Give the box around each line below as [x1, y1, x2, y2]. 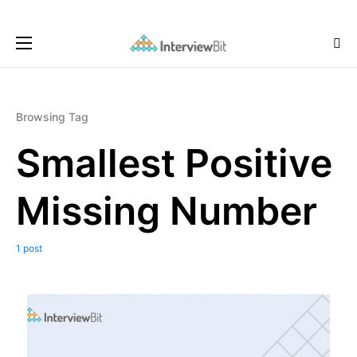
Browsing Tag [16, 110, 88, 124]
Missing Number [16, 187, 317, 234]
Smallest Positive [16, 139, 332, 186]
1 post [16, 242, 42, 254]
